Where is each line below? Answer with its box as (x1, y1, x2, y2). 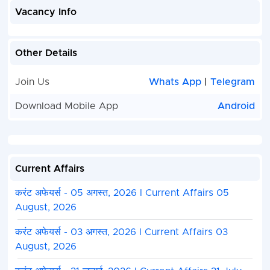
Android (218, 101, 256, 111)
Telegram (210, 77, 256, 87)
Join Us (14, 77, 49, 87)
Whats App (149, 77, 205, 87)
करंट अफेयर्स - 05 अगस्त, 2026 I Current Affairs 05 (14, 188, 229, 198)
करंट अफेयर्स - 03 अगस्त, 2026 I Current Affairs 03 (14, 227, 228, 237)
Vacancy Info (14, 7, 77, 17)
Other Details (14, 48, 77, 58)
